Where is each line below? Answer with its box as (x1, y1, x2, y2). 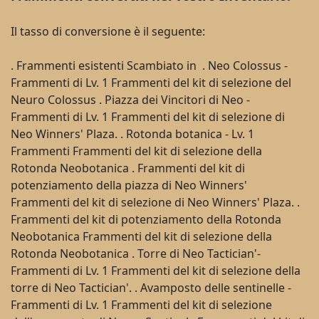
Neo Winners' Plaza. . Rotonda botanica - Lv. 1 (11, 125, 254, 142)
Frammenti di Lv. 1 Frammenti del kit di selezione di (11, 108, 285, 125)
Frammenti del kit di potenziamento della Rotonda (11, 211, 281, 227)
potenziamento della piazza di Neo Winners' (11, 177, 247, 193)
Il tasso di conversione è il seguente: (11, 23, 205, 39)
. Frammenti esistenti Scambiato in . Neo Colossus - (11, 57, 288, 73)
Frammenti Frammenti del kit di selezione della (11, 142, 262, 159)
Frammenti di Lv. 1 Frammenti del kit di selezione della (11, 262, 300, 278)
